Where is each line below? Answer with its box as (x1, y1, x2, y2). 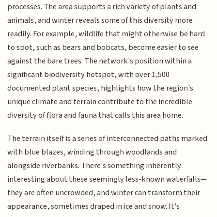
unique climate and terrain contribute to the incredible (7, 95, 193, 108)
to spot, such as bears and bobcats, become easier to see (7, 41, 199, 53)
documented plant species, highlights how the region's (7, 82, 194, 94)
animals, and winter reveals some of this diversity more (7, 14, 193, 26)
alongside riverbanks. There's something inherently (7, 160, 182, 172)
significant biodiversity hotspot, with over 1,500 (7, 68, 170, 80)
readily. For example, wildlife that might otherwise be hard (7, 28, 205, 40)
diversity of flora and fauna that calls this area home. (7, 109, 184, 121)
